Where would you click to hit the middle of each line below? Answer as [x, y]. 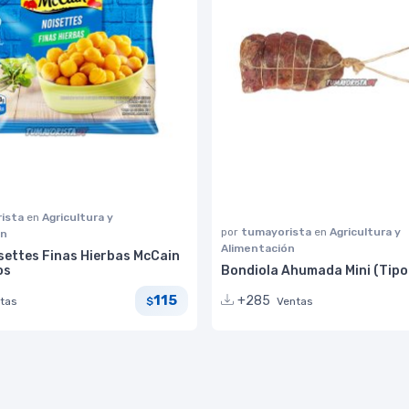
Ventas [295, 301]
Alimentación [258, 248]
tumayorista [278, 231]
